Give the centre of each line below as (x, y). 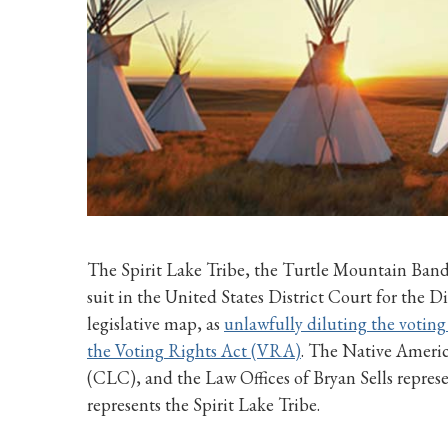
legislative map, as (155, 323)
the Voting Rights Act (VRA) (194, 350)
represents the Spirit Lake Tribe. (203, 404)
